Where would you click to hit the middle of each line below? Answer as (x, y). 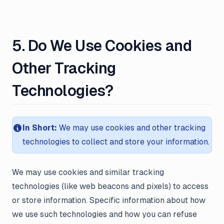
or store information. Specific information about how (109, 200)
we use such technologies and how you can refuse (104, 214)
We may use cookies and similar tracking (88, 172)
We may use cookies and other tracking (131, 128)
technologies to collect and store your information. (116, 142)
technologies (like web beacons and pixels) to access (110, 186)
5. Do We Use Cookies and (102, 46)
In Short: (40, 128)
